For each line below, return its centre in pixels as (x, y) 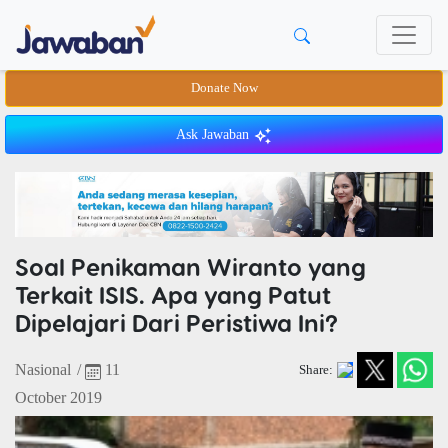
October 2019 (58, 398)
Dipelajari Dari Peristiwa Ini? (176, 323)
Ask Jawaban (214, 134)
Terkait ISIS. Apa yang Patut (173, 295)
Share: (315, 369)
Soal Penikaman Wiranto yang (190, 267)
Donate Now (224, 88)
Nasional (43, 370)
